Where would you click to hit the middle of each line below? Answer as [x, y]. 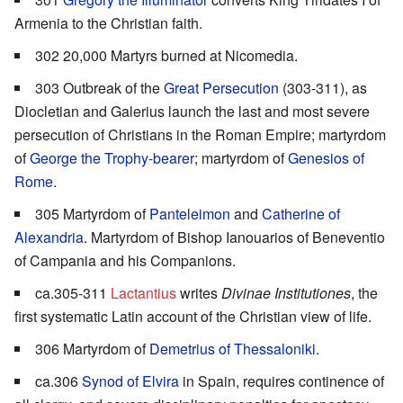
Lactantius [143, 292]
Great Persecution [221, 87]
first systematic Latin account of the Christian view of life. [193, 316]
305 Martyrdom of [92, 213]
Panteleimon [190, 213]
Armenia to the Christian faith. [108, 22]
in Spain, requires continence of [282, 381]
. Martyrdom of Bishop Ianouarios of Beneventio [234, 237]
